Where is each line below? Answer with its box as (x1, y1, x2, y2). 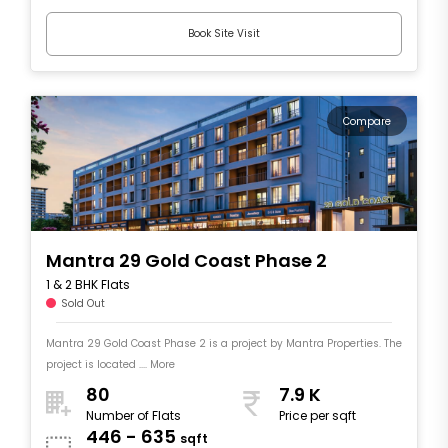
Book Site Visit (188, 26, 260, 42)
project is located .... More (46, 356, 175, 372)
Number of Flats (86, 407, 181, 425)
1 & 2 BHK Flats (46, 275, 130, 293)
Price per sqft (279, 407, 356, 425)
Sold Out (61, 295, 105, 311)
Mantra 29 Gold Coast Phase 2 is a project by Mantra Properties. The (46, 335, 402, 351)
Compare (343, 113, 391, 129)
